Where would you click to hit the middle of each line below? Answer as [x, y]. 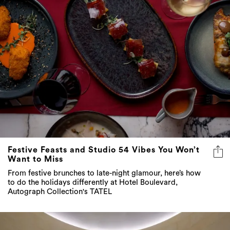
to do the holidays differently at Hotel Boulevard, [93, 182]
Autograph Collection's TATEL [60, 191]
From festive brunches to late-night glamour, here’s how [104, 173]
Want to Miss [35, 159]
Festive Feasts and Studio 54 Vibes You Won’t [104, 150]
